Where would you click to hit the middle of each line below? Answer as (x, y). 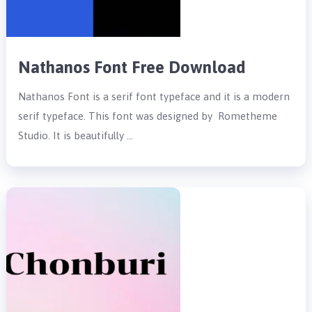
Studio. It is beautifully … (76, 135)
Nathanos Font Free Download (132, 67)
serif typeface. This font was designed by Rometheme (148, 116)
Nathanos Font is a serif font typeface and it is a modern (154, 96)
